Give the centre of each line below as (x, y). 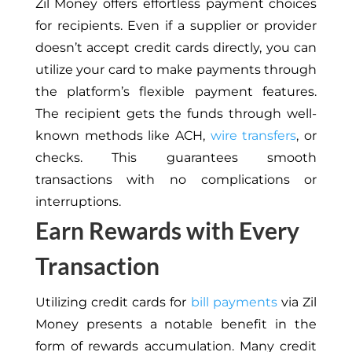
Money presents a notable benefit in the (176, 324)
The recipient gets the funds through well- (176, 114)
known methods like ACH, (123, 136)
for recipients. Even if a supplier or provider (176, 26)
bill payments (234, 302)
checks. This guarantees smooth (176, 158)
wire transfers (253, 136)
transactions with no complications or (176, 180)
